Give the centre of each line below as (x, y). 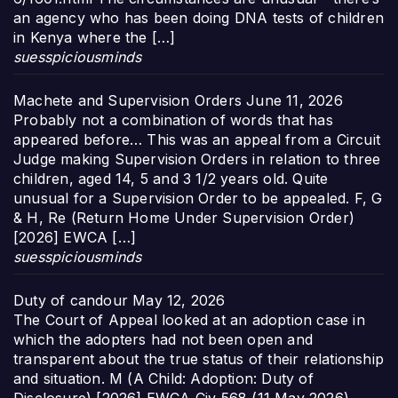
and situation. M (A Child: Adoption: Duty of (163, 379)
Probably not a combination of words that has (173, 120)
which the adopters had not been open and (163, 340)
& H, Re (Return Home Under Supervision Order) (184, 218)
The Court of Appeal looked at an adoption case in (189, 320)
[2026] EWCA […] (75, 238)
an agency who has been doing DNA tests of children (199, 18)
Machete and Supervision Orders (127, 101)
